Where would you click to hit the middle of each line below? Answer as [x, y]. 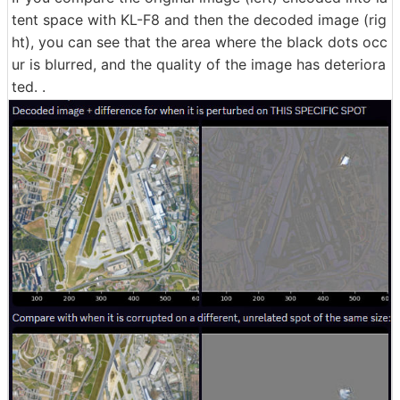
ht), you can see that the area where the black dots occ [200, 42]
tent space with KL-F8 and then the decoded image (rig [199, 20]
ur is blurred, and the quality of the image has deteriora [199, 65]
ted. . [29, 87]
